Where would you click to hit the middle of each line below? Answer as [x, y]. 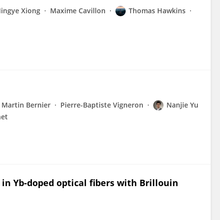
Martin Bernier [26, 105]
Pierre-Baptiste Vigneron [102, 105]
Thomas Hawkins [157, 11]
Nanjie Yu [182, 105]
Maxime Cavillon [78, 11]
